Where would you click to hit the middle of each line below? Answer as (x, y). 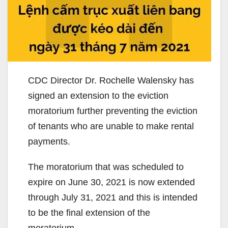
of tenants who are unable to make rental (111, 126)
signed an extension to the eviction (98, 95)
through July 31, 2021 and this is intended (113, 197)
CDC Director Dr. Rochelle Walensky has (111, 80)
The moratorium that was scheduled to (106, 167)
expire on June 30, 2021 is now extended (111, 182)
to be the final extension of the (89, 212)
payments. (49, 141)
